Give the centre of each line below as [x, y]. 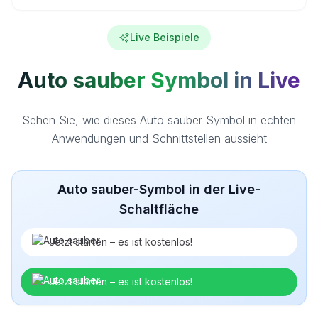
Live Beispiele [165, 37]
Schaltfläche [159, 209]
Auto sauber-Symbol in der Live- [159, 189]
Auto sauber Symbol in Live [159, 80]
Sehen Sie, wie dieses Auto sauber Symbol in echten [159, 120]
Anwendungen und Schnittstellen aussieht [159, 138]
